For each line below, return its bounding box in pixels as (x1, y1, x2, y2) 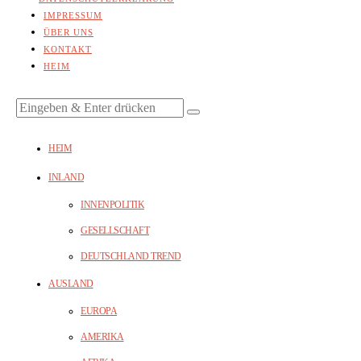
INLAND (48, 172, 84, 184)
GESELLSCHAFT (81, 225, 149, 237)
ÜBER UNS (44, 27, 93, 38)
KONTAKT (44, 44, 92, 55)
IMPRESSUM (44, 10, 102, 21)
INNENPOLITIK (81, 199, 144, 211)
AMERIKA (81, 331, 124, 343)
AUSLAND (48, 278, 93, 290)
